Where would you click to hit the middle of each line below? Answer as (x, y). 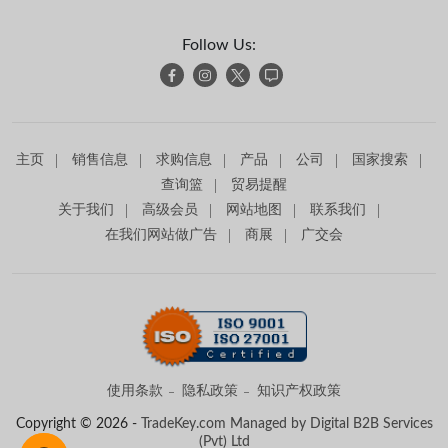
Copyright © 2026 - (78, 424)
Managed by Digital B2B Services (329, 424)
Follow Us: (219, 45)
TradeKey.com (183, 424)
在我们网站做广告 (161, 235)
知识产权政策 (299, 391)
